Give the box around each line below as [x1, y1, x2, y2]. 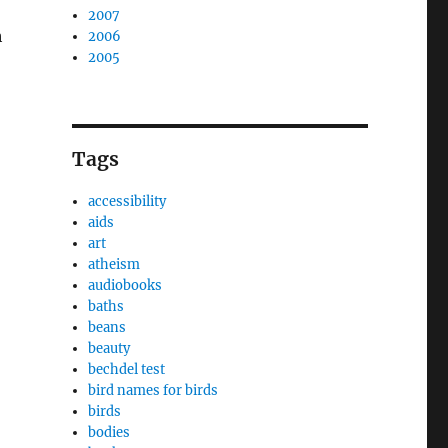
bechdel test [88, 361, 166, 378]
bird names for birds [88, 382, 219, 399]
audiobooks [88, 277, 163, 294]
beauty [88, 340, 131, 357]
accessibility [88, 193, 167, 210]
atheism [88, 256, 141, 273]
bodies [88, 424, 131, 441]
